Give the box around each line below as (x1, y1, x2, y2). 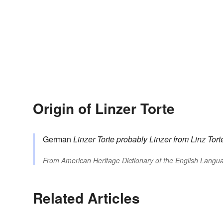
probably (116, 133, 147, 145)
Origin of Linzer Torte (33, 98, 175, 119)
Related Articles (33, 188, 140, 209)
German (43, 133, 73, 145)
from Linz (173, 133, 206, 145)
